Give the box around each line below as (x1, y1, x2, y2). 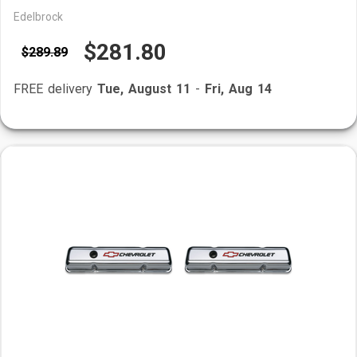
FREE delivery (14, 81, 97, 96)
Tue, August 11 (97, 81, 190, 96)
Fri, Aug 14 (205, 81, 272, 96)
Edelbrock (14, 10, 63, 23)
